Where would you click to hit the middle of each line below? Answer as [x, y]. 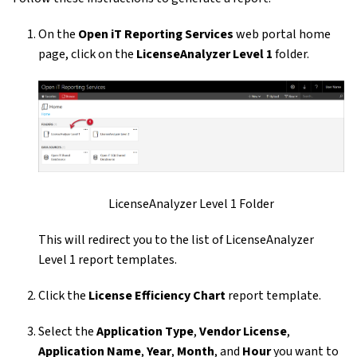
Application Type [145, 332]
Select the [67, 332]
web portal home [282, 34]
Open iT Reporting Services [156, 34]
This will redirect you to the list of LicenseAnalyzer [176, 240]
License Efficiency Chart [157, 296]
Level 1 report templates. [108, 260]
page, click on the [87, 54]
